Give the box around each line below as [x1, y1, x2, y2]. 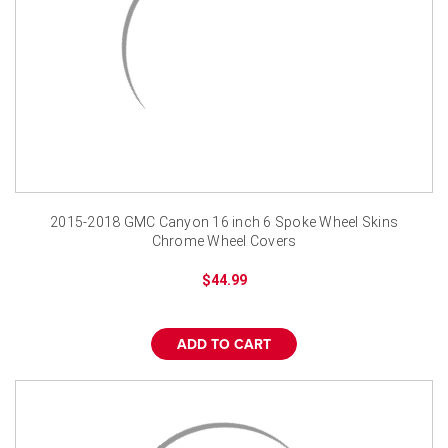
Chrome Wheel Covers [151, 232, 297, 249]
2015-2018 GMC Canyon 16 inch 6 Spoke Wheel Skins [50, 213, 398, 230]
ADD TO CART [177, 337, 271, 352]
